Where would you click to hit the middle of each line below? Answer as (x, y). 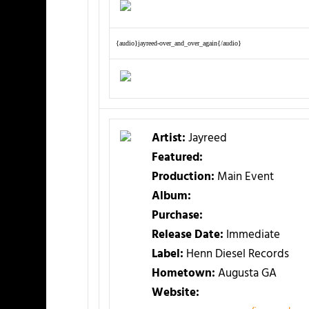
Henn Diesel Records (236, 254)
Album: (171, 196)
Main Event (244, 177)
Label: (167, 254)
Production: (183, 177)
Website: (175, 292)
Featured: (177, 157)
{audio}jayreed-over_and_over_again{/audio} (178, 43)
